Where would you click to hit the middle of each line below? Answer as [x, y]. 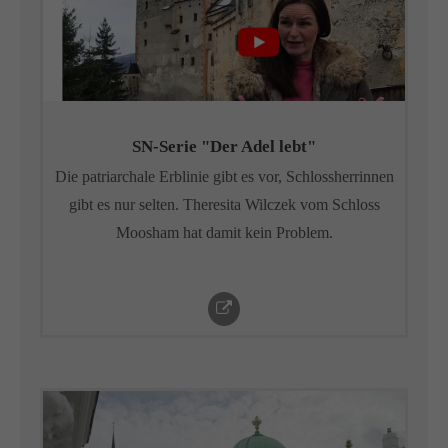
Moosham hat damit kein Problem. [224, 232]
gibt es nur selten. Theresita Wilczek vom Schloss [224, 204]
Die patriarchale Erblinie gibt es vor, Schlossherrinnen [224, 176]
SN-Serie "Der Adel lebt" [224, 146]
